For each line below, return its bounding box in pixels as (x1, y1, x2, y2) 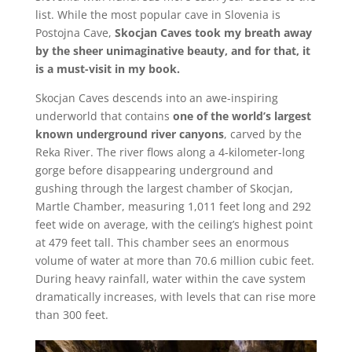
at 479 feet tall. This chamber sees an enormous (35, 235, 289, 250)
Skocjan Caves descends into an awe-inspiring (35, 90, 278, 105)
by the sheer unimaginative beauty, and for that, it (35, 43, 310, 58)
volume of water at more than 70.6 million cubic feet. (35, 253, 314, 268)
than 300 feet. (35, 307, 108, 322)
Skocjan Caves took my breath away (114, 25, 312, 40)
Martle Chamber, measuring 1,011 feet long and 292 (35, 199, 311, 214)
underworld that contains (35, 108, 173, 123)
